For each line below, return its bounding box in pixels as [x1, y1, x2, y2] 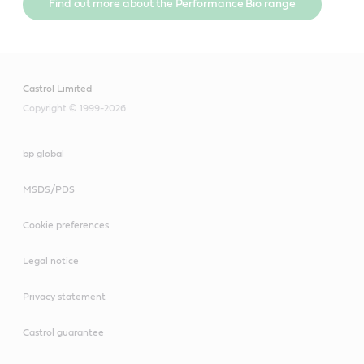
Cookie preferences [23, 219, 109, 230]
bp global [23, 148, 64, 158]
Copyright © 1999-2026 [23, 102, 126, 113]
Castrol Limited [23, 83, 92, 93]
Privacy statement [23, 291, 106, 301]
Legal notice [23, 255, 79, 266]
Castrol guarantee [23, 327, 104, 337]
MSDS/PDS [23, 184, 75, 194]
